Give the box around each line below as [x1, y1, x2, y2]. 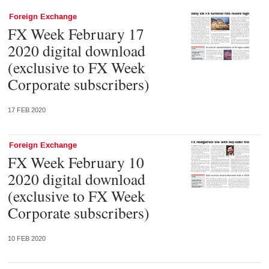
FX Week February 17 [7, 23, 144, 44]
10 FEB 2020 [7, 234, 46, 243]
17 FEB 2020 [7, 106, 46, 115]
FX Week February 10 [7, 151, 144, 172]
